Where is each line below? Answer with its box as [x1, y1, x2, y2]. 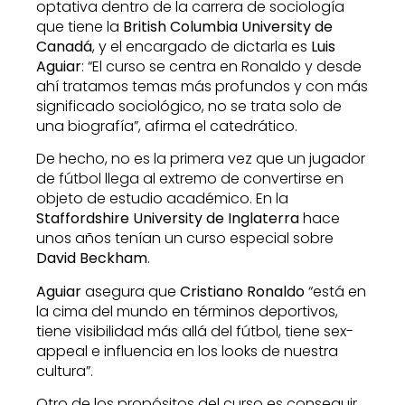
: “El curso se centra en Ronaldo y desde [81, 55, 362, 77]
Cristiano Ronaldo [180, 280, 305, 302]
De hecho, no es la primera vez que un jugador [36, 148, 365, 170]
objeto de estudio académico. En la [36, 188, 288, 210]
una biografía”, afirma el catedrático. [36, 115, 297, 137]
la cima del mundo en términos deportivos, [36, 300, 338, 322]
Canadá [36, 35, 92, 57]
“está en [305, 280, 366, 302]
